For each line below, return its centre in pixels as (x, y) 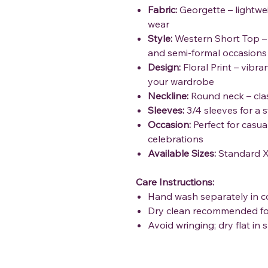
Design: (164, 67)
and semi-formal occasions (207, 53)
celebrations (176, 139)
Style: (160, 39)
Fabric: (162, 10)
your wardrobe (181, 82)
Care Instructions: (175, 182)
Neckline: (168, 96)
